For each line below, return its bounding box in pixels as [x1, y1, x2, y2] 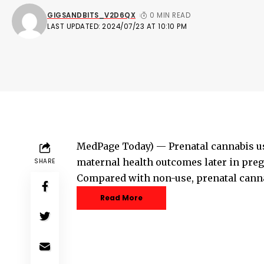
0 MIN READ [150, 10, 191, 20]
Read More [100, 193, 143, 203]
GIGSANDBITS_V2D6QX [47, 10, 136, 20]
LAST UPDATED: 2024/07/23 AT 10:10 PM [47, 21, 187, 31]
